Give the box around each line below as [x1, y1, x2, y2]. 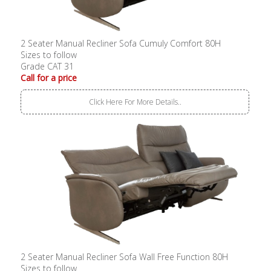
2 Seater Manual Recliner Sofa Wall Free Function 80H [21, 250, 229, 263]
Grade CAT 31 [21, 60, 74, 72]
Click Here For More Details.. [88, 96, 181, 107]
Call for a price [21, 71, 77, 83]
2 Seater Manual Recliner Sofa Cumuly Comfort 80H [21, 37, 221, 49]
